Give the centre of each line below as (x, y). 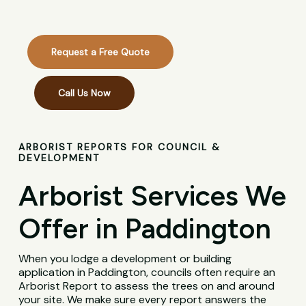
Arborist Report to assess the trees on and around (147, 286)
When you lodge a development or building (125, 259)
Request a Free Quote (101, 52)
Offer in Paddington (145, 229)
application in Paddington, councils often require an (147, 273)
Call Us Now (85, 93)
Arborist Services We (153, 196)
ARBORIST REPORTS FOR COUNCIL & (120, 147)
